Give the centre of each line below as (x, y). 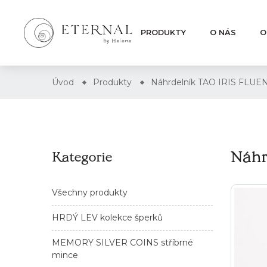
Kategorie (82, 156)
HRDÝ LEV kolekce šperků (107, 217)
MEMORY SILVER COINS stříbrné (122, 242)
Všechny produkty (90, 192)
